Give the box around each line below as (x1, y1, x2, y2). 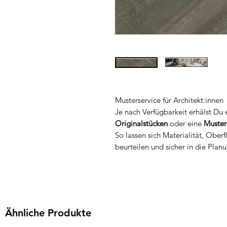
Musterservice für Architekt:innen (115, 95, 223, 105)
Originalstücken (115, 118, 168, 128)
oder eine (168, 118, 204, 128)
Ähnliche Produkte (5, 206, 91, 219)
